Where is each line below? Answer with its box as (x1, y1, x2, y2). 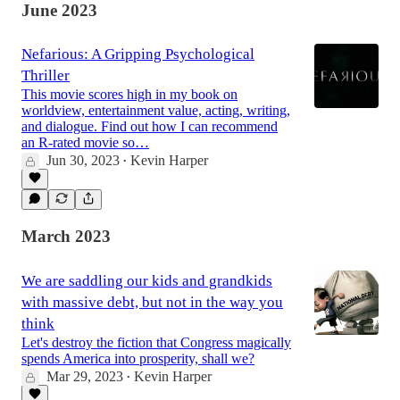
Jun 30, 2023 (46, 153, 120, 169)
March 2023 (21, 227, 111, 246)
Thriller (21, 67, 70, 85)
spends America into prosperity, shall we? (21, 350, 254, 366)
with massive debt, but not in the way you (21, 293, 283, 311)
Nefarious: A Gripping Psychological (21, 46, 254, 63)
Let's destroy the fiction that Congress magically (21, 334, 291, 350)
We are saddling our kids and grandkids (21, 271, 272, 289)
